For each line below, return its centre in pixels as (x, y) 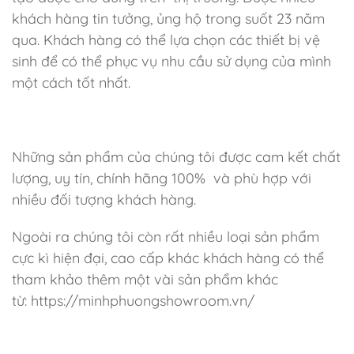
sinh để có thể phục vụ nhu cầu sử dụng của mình (171, 61)
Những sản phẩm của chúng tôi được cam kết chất (176, 157)
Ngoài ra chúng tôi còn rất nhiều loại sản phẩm (166, 237)
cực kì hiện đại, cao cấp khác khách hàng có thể (168, 258)
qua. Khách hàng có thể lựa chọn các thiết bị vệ (166, 40)
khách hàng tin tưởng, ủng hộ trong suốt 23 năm (168, 19)
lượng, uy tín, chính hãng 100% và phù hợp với (162, 178)
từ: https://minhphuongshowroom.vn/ (133, 301)
